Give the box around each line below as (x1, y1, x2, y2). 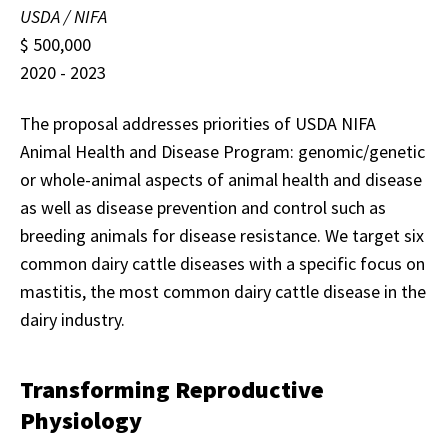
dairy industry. (20, 307, 125, 331)
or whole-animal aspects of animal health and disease (20, 167, 422, 191)
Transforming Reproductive (20, 373, 324, 405)
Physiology (20, 404, 142, 436)
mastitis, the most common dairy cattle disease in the (20, 279, 426, 303)
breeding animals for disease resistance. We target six (20, 223, 424, 247)
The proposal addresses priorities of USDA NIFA (20, 111, 376, 135)
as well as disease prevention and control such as (20, 195, 386, 219)
